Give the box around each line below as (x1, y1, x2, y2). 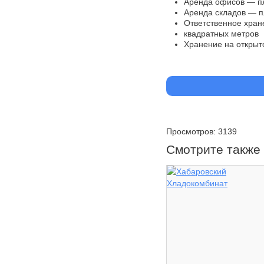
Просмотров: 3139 (166, 127, 237, 136)
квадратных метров (184, 29, 259, 38)
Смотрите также (166, 143, 260, 156)
